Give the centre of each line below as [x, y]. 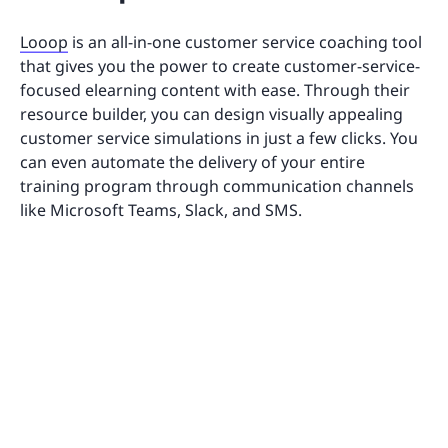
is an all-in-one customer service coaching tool [245, 42]
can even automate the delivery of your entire [192, 162]
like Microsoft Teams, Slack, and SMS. [163, 210]
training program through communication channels [217, 186]
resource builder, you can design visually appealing [211, 114]
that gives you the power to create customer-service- [220, 66]
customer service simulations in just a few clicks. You [219, 138]
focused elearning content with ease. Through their [215, 90]
